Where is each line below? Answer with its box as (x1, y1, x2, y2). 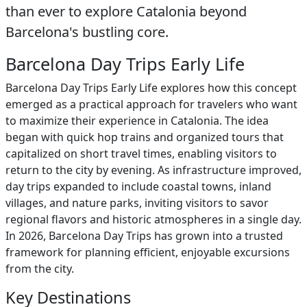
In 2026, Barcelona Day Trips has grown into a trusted (5, 228, 283, 243)
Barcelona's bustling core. (5, 23, 169, 41)
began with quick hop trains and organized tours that (5, 130, 284, 145)
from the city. (5, 261, 74, 276)
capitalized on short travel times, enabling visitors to (5, 146, 277, 161)
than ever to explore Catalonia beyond (5, 2, 247, 21)
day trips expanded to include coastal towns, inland (5, 179, 271, 194)
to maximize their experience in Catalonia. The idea (5, 113, 269, 128)
